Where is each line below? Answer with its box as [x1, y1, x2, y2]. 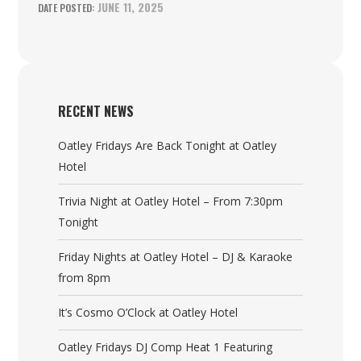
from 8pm [58, 270, 111, 285]
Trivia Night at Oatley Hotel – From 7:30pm [58, 193, 284, 209]
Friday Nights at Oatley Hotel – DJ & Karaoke [58, 249, 293, 264]
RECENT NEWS [58, 102, 135, 121]
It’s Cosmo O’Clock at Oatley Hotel [58, 305, 239, 320]
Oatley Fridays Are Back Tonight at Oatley [58, 138, 277, 153]
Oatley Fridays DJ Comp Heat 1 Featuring [58, 339, 273, 355]
